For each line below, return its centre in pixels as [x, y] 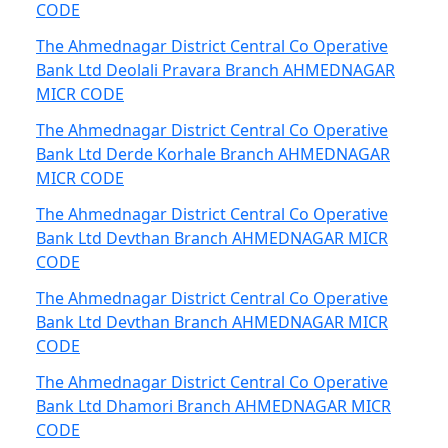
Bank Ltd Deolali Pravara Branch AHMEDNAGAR [215, 70]
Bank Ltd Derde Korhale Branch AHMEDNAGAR [213, 154]
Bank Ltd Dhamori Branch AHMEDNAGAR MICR [213, 406]
